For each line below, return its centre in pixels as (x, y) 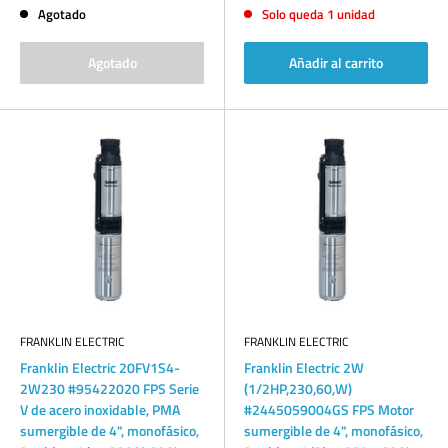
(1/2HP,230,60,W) (298, 388)
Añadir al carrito (336, 62)
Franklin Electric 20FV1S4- (100, 367)
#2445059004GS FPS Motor (329, 409)
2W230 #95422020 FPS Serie (109, 388)
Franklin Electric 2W (304, 367)
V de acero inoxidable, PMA (100, 409)
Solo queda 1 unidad (319, 13)
